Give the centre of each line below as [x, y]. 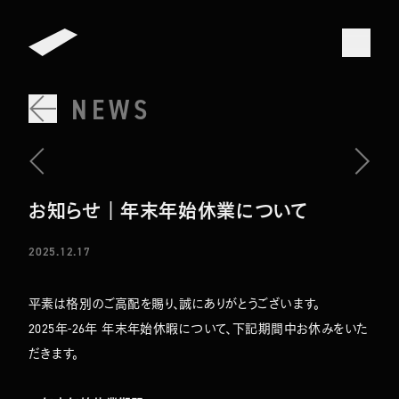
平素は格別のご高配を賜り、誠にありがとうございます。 [174, 304]
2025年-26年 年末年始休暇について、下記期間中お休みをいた [199, 329]
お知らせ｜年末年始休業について [168, 211]
